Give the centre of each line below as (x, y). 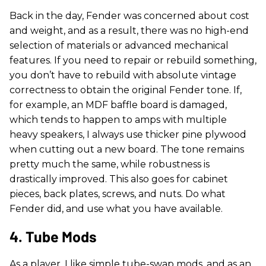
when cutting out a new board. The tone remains (127, 149)
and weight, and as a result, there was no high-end (129, 30)
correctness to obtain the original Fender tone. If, (126, 90)
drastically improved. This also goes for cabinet (119, 179)
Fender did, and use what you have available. (116, 208)
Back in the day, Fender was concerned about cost (129, 15)
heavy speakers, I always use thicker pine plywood (128, 134)
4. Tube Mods (53, 236)
